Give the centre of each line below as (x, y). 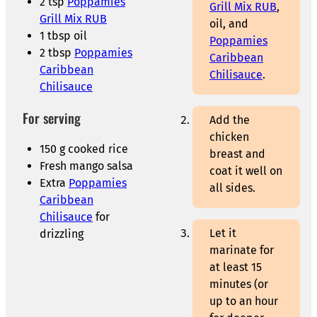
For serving (52, 118)
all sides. (232, 188)
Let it (223, 234)
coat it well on (246, 171)
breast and (237, 154)
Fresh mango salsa (86, 166)
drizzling (62, 234)
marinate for (242, 250)
